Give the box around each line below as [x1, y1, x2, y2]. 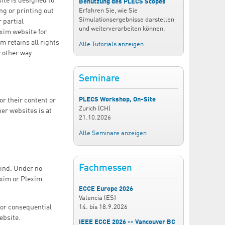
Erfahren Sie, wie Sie [79, 8, 138, 15]
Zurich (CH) [79, 105, 110, 113]
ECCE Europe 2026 [79, 185, 133, 192]
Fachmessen [79, 163, 132, 173]
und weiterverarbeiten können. [79, 26, 165, 33]
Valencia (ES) [79, 194, 116, 201]
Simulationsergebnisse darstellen [79, 17, 174, 24]
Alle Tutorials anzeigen [79, 41, 144, 48]
